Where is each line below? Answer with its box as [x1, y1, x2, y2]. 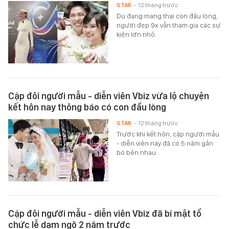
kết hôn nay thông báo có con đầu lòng [8, 101, 166, 112]
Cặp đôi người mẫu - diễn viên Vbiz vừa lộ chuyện [8, 90, 209, 101]
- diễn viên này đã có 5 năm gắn [117, 139, 214, 147]
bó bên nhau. [117, 148, 158, 156]
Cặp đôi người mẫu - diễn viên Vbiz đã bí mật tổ [8, 208, 201, 219]
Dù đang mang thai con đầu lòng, [117, 12, 218, 20]
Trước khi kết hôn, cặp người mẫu [117, 129, 220, 138]
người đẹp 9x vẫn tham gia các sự [117, 21, 221, 30]
